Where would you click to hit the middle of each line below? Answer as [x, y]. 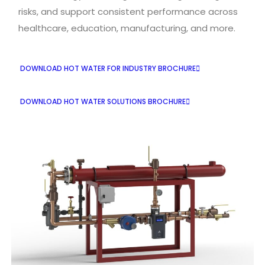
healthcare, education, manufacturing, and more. [127, 28]
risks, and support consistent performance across [128, 12]
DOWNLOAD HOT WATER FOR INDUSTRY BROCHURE [108, 69]
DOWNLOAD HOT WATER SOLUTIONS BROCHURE [103, 102]
